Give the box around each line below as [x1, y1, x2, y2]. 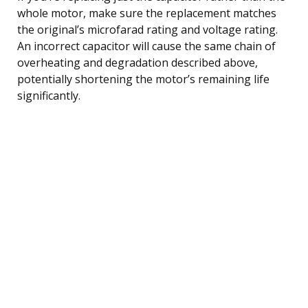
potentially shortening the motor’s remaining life [17, 71, 269, 87]
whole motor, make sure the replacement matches [17, 5, 276, 21]
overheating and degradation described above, [17, 55, 258, 71]
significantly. [17, 88, 80, 104]
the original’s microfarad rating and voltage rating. [17, 22, 278, 38]
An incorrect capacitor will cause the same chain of [17, 38, 276, 54]
